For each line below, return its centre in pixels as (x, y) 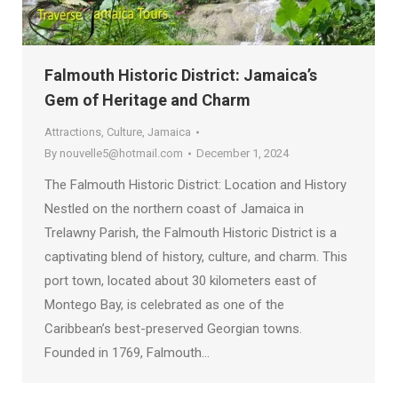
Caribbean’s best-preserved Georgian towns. (173, 329)
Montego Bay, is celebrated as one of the (164, 305)
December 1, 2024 (243, 154)
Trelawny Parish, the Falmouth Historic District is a (191, 233)
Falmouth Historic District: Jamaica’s (181, 76)
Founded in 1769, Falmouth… (127, 353)
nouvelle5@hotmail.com (121, 154)
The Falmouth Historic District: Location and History (195, 185)
